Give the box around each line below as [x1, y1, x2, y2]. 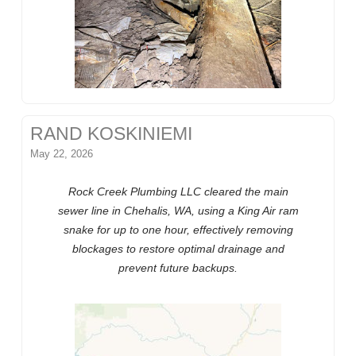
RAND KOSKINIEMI [30, 124, 193, 145]
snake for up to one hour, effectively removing [63, 223, 293, 237]
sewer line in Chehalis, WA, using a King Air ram [57, 204, 299, 218]
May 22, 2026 [30, 148, 94, 161]
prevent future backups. [118, 261, 238, 275]
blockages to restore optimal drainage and [72, 242, 284, 256]
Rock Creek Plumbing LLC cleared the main [68, 185, 288, 199]
